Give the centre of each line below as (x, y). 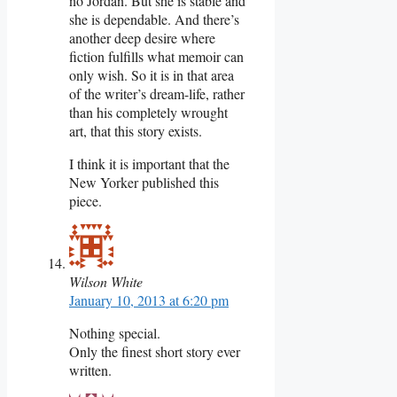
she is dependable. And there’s (154, 19)
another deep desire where (142, 37)
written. (90, 370)
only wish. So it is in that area (152, 74)
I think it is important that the (149, 163)
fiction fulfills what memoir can (156, 56)
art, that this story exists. (136, 130)
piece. (86, 200)
